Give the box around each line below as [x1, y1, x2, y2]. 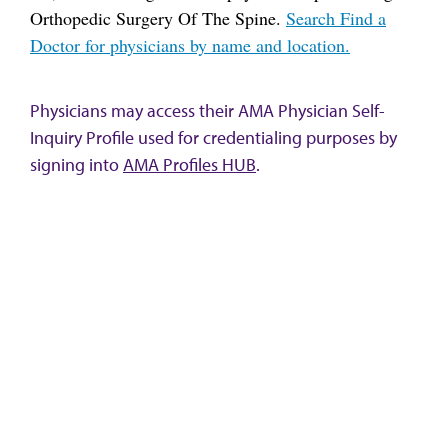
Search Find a [286, 5, 386, 30]
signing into [30, 153, 123, 176]
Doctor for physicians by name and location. [30, 32, 350, 57]
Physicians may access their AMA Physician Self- [30, 99, 385, 122]
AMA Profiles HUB [123, 153, 256, 176]
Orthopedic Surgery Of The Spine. [30, 5, 286, 30]
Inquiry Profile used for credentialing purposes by [30, 126, 397, 149]
